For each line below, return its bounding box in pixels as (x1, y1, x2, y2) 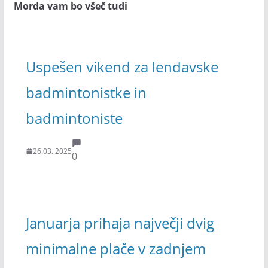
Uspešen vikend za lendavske (25, 56, 218, 77)
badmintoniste (25, 108, 123, 128)
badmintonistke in (25, 82, 147, 102)
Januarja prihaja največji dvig (25, 212, 214, 233)
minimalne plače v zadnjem (25, 238, 206, 258)
